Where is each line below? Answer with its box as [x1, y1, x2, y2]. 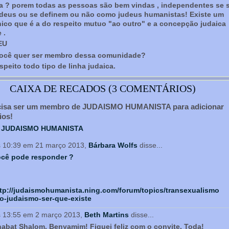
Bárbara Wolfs [88, 141, 138, 149]
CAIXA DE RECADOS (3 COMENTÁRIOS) [9, 83, 196, 94]
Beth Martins [84, 211, 129, 219]
